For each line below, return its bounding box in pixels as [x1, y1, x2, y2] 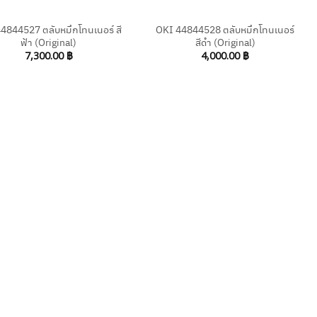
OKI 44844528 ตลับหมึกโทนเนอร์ [156, 21, 295, 36]
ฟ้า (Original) [21, 34, 77, 49]
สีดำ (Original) [195, 34, 255, 49]
